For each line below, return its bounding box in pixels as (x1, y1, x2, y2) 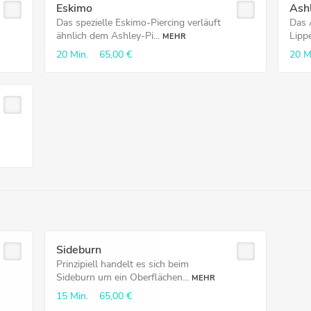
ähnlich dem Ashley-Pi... (56, 29, 160, 42)
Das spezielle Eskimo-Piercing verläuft (56, 16, 221, 29)
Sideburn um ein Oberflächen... (56, 271, 189, 284)
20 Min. (56, 48, 88, 61)
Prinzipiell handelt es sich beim (56, 258, 189, 271)
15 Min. (56, 289, 88, 303)
